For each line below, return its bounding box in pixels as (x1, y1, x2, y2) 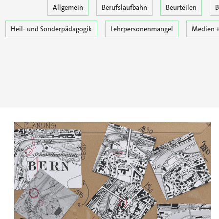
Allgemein (52, 2, 83, 12)
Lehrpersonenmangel (110, 24, 173, 33)
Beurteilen (165, 2, 197, 12)
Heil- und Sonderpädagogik (11, 24, 92, 33)
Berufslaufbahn (101, 2, 147, 12)
